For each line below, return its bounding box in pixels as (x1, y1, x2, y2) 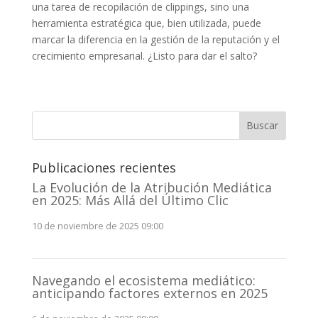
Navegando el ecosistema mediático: (31, 272, 256, 290)
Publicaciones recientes (31, 158, 176, 176)
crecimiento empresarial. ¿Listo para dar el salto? (31, 48, 257, 62)
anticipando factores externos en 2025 (31, 285, 268, 302)
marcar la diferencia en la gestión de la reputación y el (31, 32, 280, 46)
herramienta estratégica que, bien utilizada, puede (31, 16, 261, 30)
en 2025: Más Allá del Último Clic (31, 191, 229, 209)
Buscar (246, 119, 279, 133)
